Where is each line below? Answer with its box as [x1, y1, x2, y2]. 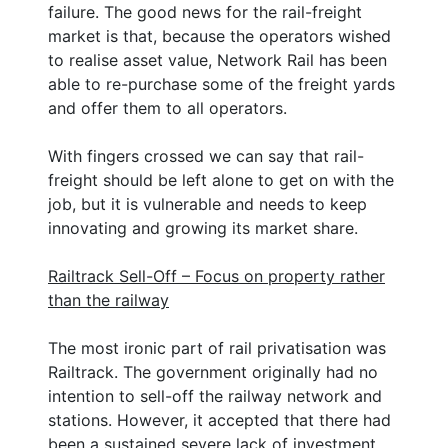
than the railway [48, 289, 169, 310]
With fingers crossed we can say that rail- [48, 145, 364, 166]
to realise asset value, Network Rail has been [48, 49, 387, 70]
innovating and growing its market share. [48, 217, 358, 238]
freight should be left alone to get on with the [48, 169, 394, 190]
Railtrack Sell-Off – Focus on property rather [48, 265, 385, 286]
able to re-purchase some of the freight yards [48, 73, 395, 94]
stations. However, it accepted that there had [48, 409, 391, 430]
